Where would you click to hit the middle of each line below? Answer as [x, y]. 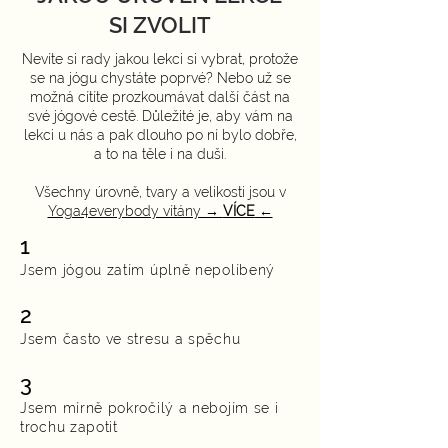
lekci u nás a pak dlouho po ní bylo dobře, [160, 135]
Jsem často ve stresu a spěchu [130, 339]
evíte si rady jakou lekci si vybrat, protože [166, 59]
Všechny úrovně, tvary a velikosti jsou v [160, 192]
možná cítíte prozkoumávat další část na [160, 97]
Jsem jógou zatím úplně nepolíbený [148, 270]
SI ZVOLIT [159, 25]
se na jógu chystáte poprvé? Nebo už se [160, 78]
